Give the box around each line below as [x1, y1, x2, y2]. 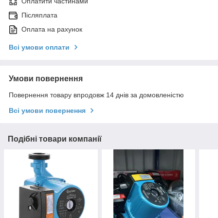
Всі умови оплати [9, 43, 70, 52]
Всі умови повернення [9, 107, 86, 115]
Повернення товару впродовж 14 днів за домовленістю [9, 91, 184, 99]
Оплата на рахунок [21, 25, 82, 34]
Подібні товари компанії [8, 135, 102, 144]
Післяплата [21, 11, 57, 19]
